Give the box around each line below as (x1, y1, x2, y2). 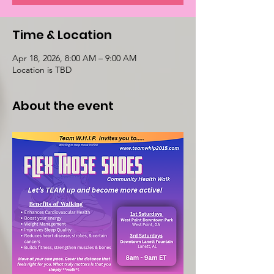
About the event (12, 97, 114, 114)
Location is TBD (12, 64, 72, 75)
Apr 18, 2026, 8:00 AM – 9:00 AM (12, 52, 136, 64)
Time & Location (12, 26, 112, 43)
